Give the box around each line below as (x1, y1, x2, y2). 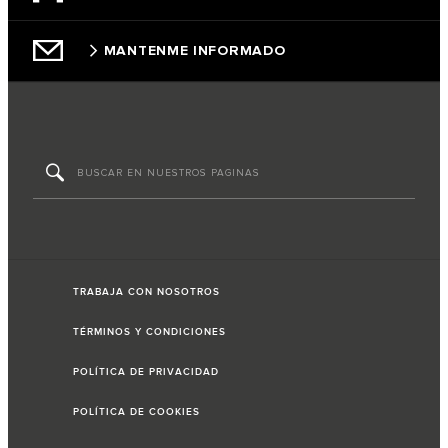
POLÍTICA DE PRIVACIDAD (73, 366, 219, 379)
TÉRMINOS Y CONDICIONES (73, 326, 226, 339)
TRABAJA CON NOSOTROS (73, 286, 220, 299)
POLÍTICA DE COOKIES (73, 406, 200, 419)
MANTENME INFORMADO (103, 42, 286, 60)
